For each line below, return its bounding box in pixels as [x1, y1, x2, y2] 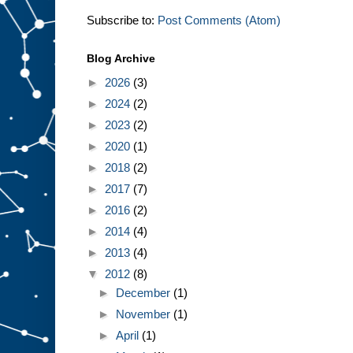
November [116, 307, 174, 321]
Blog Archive [87, 52, 155, 65]
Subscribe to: [87, 13, 158, 28]
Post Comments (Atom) [158, 13, 281, 28]
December [116, 286, 174, 300]
